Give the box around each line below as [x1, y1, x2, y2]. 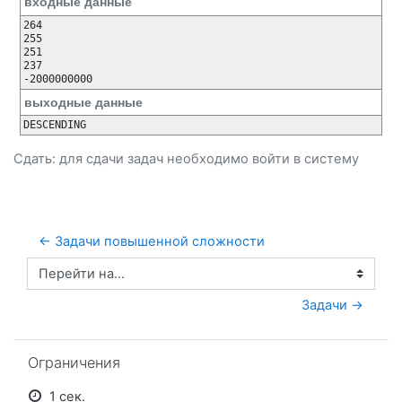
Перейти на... [26, 273, 112, 290]
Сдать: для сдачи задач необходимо [13, 151, 252, 168]
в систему [290, 151, 359, 168]
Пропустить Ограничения [13, 339, 179, 356]
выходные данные [23, 94, 143, 109]
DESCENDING [23, 118, 87, 132]
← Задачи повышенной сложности [39, 233, 265, 250]
